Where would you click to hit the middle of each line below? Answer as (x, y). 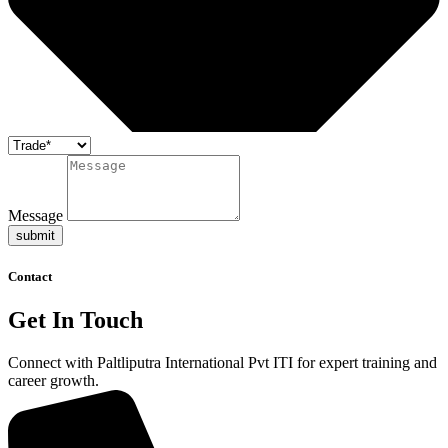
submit (35, 236)
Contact (30, 276)
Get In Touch (75, 319)
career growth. (53, 380)
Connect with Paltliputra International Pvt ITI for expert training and (222, 362)
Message (37, 216)
